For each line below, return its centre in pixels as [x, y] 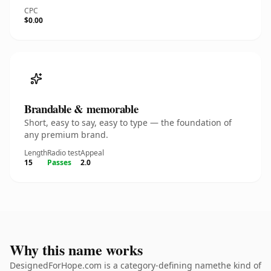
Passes [59, 162]
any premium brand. [66, 135]
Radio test [64, 153]
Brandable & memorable [81, 109]
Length [36, 153]
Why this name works [76, 250]
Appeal [92, 153]
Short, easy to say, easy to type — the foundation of [128, 122]
